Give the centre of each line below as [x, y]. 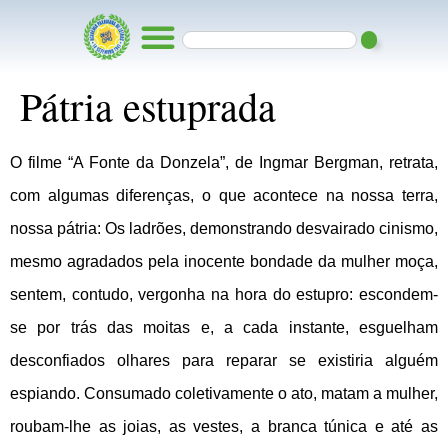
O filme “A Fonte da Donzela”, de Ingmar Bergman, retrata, [224, 162]
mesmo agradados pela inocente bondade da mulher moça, [224, 261]
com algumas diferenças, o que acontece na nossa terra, [224, 195]
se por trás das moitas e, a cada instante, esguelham [224, 327]
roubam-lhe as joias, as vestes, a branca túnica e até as [224, 426]
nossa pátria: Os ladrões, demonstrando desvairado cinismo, [224, 228]
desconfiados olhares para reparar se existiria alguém [224, 360]
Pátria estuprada [148, 105]
